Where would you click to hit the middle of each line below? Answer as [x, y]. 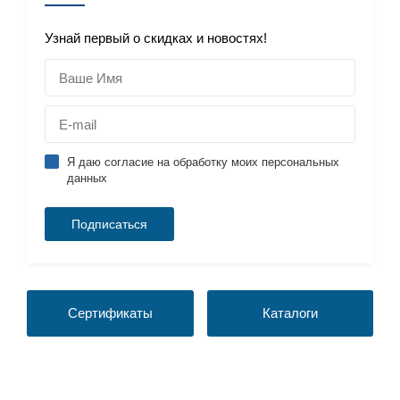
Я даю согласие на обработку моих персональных [203, 162]
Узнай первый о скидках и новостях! [156, 38]
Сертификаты [110, 313]
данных [87, 178]
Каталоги [290, 313]
